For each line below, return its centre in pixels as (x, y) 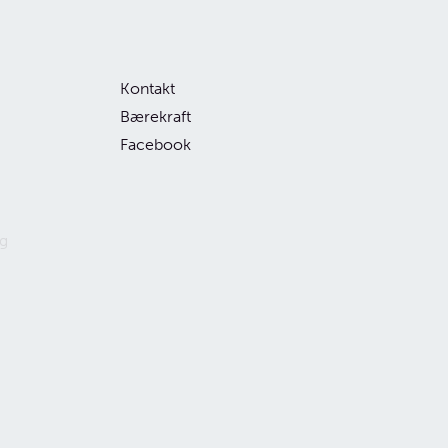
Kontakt (147, 88)
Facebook (155, 144)
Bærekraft (155, 116)
